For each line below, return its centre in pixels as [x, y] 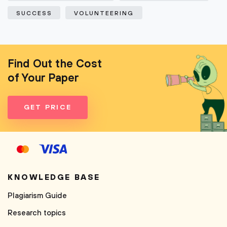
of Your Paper [43, 78]
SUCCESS [34, 13]
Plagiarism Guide [37, 196]
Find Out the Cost [55, 64]
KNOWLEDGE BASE [54, 177]
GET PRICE [48, 107]
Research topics [37, 213]
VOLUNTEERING [104, 13]
